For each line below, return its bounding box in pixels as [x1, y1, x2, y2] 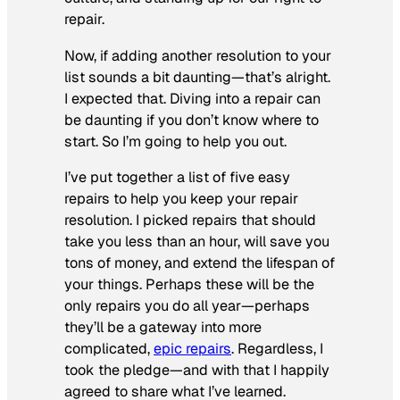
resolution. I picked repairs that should [64, 210, 316, 229]
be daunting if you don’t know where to [64, 110, 319, 129]
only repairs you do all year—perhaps [64, 296, 310, 315]
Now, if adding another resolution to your [64, 46, 331, 65]
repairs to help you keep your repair [64, 188, 298, 208]
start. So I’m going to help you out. [64, 131, 287, 151]
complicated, [64, 338, 154, 358]
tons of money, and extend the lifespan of [64, 253, 335, 272]
